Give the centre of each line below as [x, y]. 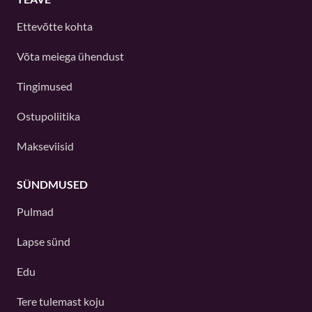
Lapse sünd [44, 241]
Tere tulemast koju [61, 301]
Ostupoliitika [48, 116]
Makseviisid [45, 146]
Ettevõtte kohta [55, 26]
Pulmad [35, 211]
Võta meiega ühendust [70, 56]
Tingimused [45, 86]
